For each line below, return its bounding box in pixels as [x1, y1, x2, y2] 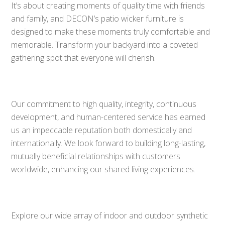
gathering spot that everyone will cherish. [11, 52, 156, 64]
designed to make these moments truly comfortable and [11, 26, 210, 38]
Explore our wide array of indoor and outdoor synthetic [11, 210, 208, 221]
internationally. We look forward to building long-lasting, [11, 138, 206, 149]
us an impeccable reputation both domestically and [11, 125, 192, 136]
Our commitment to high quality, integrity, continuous [11, 98, 197, 110]
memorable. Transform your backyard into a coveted [11, 39, 198, 51]
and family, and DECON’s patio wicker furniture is [11, 13, 184, 25]
